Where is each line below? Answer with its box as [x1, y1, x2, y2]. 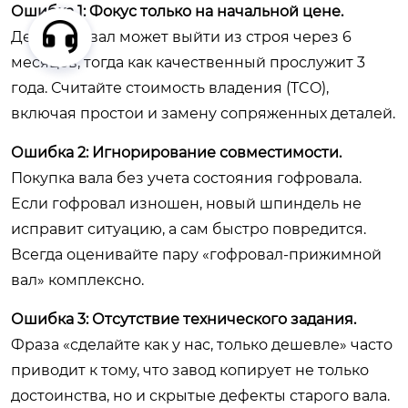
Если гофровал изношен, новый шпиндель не [11, 195, 362, 212]
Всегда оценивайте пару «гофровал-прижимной [11, 246, 382, 263]
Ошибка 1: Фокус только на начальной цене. [11, 3, 343, 20]
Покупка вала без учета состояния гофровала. [11, 169, 362, 187]
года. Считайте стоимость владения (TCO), [11, 79, 329, 97]
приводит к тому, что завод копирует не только [11, 362, 369, 379]
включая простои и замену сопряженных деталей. [11, 105, 395, 122]
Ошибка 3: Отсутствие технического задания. [11, 311, 356, 328]
